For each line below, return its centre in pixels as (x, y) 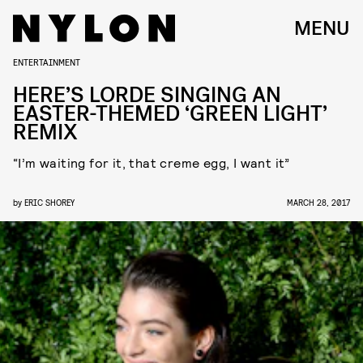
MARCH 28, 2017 (318, 202)
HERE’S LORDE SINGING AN (147, 95)
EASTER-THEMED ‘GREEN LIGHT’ (170, 114)
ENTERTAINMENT (47, 62)
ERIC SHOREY (49, 202)
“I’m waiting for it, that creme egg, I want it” (152, 162)
